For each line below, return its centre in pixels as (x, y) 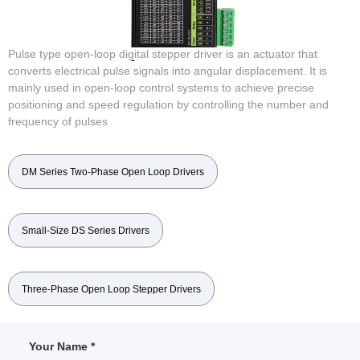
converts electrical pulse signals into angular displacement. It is (168, 71)
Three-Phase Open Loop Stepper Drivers (111, 290)
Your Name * (62, 347)
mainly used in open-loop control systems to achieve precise (161, 88)
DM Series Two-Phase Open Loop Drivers (113, 172)
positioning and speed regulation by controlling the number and (168, 105)
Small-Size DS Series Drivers (86, 231)
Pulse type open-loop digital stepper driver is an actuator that (163, 54)
